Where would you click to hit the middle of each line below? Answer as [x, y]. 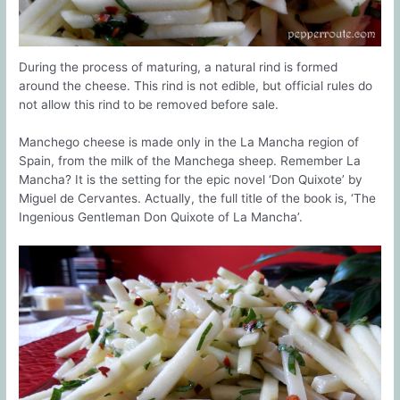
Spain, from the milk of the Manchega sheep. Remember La [190, 161]
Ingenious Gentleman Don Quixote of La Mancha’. [161, 217]
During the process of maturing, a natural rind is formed [179, 67]
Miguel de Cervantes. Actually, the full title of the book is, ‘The [198, 199]
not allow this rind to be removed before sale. [149, 105]
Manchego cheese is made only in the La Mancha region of [189, 142]
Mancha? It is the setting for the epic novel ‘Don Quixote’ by [191, 180]
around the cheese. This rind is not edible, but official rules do [196, 86]
